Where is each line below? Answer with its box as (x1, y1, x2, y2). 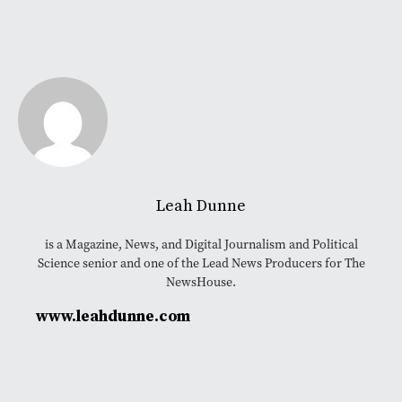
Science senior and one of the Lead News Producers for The (37, 255, 365, 272)
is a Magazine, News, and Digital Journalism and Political (44, 236, 358, 253)
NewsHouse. (166, 274, 236, 291)
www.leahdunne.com (36, 307, 190, 327)
